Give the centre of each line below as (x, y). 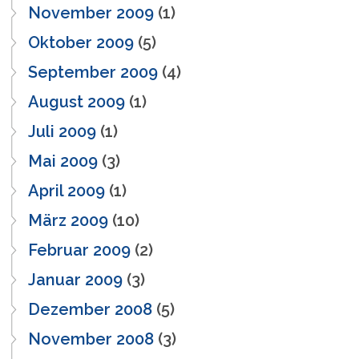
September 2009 (93, 72)
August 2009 (77, 101)
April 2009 (67, 190)
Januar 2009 (75, 279)
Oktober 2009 (81, 42)
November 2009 (91, 12)
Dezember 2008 (90, 309)
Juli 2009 (62, 131)
